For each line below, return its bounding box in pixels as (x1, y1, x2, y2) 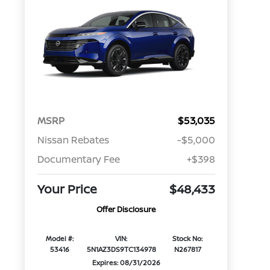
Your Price (37, 181, 97, 198)
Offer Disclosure (96, 204, 156, 215)
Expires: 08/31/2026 (92, 258, 160, 268)
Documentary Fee (37, 152, 120, 166)
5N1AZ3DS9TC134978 (86, 245, 156, 254)
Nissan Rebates (37, 133, 109, 147)
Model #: (46, 234, 74, 243)
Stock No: (172, 234, 203, 243)
